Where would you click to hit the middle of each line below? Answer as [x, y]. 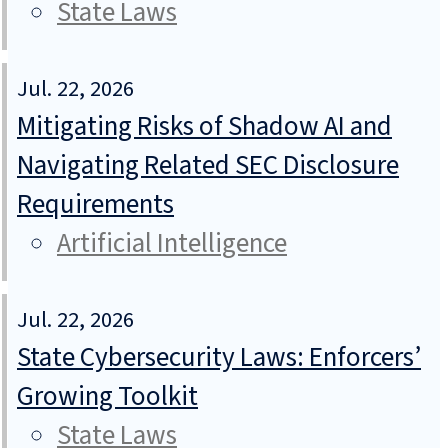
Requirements [95, 205]
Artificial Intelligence [172, 244]
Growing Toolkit [107, 397]
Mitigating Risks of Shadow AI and [204, 127]
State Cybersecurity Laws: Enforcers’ [219, 358]
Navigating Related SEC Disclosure [208, 166]
